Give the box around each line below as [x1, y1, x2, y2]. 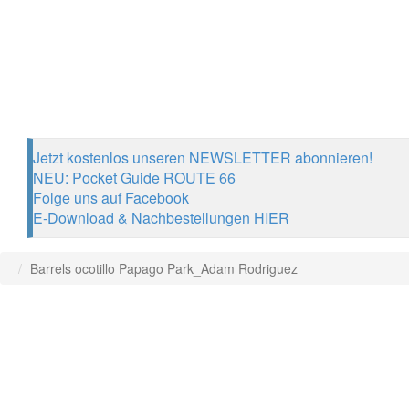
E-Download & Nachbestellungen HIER [33, 207, 289, 228]
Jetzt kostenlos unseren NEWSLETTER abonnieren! [33, 147, 372, 168]
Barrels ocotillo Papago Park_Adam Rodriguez [30, 259, 298, 278]
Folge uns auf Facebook [33, 187, 189, 208]
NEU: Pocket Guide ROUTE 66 [33, 167, 236, 188]
